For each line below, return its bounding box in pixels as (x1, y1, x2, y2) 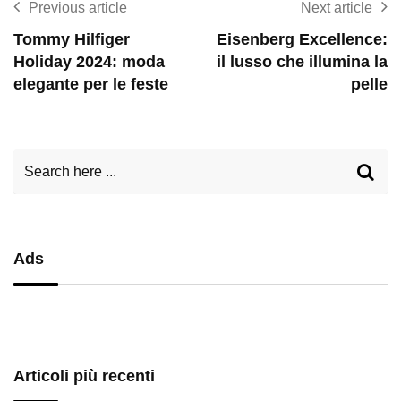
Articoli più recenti (13, 367, 155, 386)
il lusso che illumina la (217, 53, 388, 72)
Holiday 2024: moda (13, 53, 165, 72)
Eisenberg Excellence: (217, 30, 388, 49)
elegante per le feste (13, 75, 168, 94)
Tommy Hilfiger (13, 30, 130, 49)
